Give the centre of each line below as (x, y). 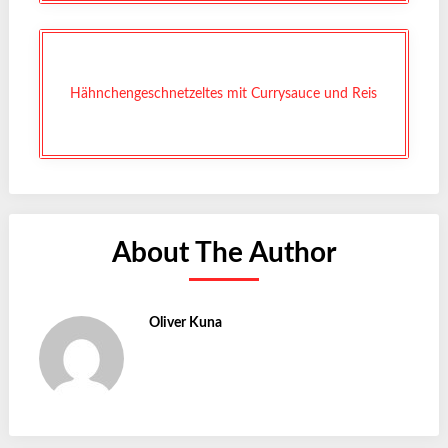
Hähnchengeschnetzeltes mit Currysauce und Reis (224, 93)
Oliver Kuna (185, 322)
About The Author (223, 252)
